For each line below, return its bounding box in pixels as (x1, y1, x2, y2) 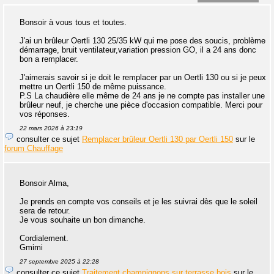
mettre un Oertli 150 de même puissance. (20, 81, 166, 91)
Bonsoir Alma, (20, 178, 69, 188)
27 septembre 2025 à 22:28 (20, 257, 99, 265)
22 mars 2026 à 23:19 (20, 124, 83, 131)
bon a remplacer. (20, 54, 78, 64)
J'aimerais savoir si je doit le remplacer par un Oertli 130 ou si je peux (20, 72, 266, 82)
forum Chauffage (4, 143, 63, 153)
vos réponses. (20, 109, 70, 119)
